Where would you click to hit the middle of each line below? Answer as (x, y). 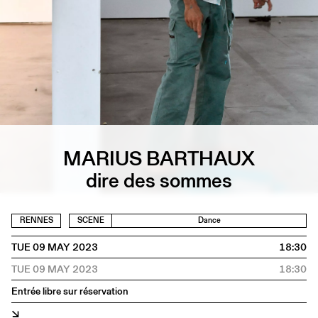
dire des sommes (159, 180)
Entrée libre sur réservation (70, 291)
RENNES (36, 221)
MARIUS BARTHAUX (159, 158)
